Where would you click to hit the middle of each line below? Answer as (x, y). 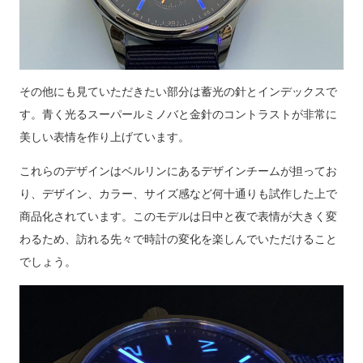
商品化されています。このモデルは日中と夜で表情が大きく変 (178, 216)
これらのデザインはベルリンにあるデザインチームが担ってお (178, 171)
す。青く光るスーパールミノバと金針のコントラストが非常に (178, 114)
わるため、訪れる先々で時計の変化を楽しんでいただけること (178, 239)
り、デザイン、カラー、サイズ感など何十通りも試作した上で (178, 194)
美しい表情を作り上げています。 (105, 137)
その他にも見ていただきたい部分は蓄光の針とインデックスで (178, 92)
